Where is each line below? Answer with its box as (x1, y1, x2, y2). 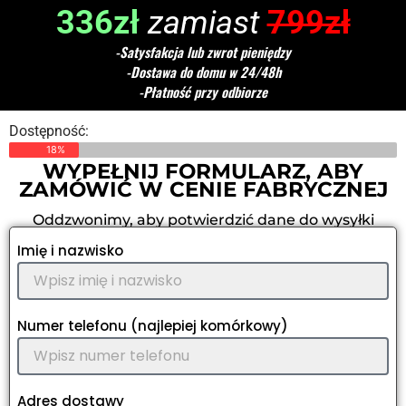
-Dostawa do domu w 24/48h (125, 62, 281, 82)
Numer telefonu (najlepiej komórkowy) (17, 316, 288, 336)
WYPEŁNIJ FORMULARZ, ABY (43, 159, 363, 185)
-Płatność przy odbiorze (139, 82, 267, 102)
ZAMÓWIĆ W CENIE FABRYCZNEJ (18, 177, 388, 203)
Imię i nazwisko (17, 241, 123, 261)
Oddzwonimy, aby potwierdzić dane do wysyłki (32, 211, 374, 229)
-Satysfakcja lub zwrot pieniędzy (115, 42, 291, 63)
